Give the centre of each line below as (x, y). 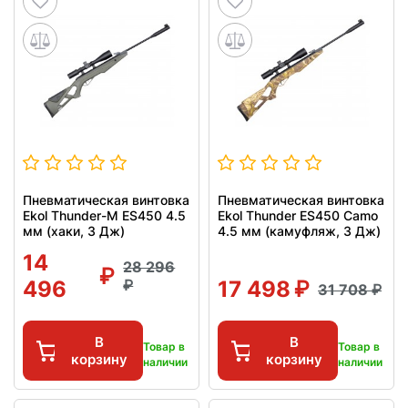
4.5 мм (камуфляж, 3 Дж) (299, 231)
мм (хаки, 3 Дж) (74, 231)
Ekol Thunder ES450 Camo (298, 216)
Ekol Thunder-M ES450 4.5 (104, 216)
